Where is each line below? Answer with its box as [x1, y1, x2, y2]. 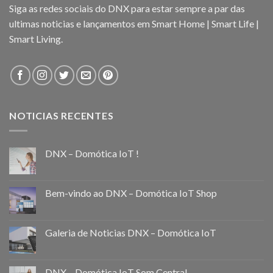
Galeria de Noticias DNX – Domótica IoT [45, 226, 216, 238]
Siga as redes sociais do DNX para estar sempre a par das [9, 2, 245, 15]
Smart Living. [9, 33, 63, 45]
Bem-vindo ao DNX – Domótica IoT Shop [45, 186, 217, 199]
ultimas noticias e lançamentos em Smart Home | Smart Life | [9, 18, 259, 30]
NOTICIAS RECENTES [9, 110, 114, 122]
